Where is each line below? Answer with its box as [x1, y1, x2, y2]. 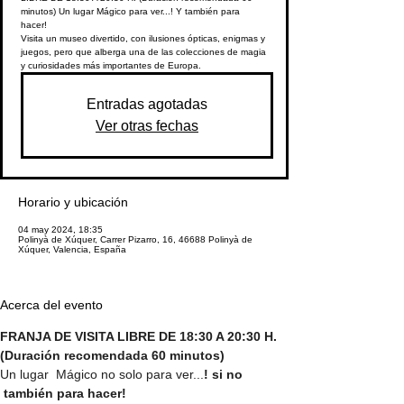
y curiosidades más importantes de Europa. [21, 60, 201, 71]
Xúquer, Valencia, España [18, 244, 126, 255]
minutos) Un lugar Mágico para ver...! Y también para [21, 6, 240, 17]
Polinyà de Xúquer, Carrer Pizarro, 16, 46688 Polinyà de [18, 234, 252, 245]
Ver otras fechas [96, 118, 198, 134]
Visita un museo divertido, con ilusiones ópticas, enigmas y [21, 33, 265, 44]
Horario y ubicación [18, 195, 128, 210]
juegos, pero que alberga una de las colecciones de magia [21, 47, 266, 58]
